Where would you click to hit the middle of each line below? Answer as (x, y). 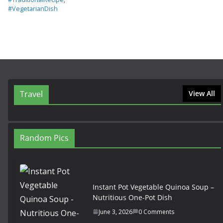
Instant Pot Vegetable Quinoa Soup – (153, 187)
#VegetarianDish (33, 9)
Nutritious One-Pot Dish (132, 197)
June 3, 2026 (115, 212)
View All (202, 94)
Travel (31, 94)
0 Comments (156, 212)
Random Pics (44, 138)
